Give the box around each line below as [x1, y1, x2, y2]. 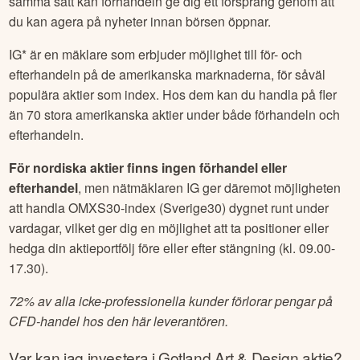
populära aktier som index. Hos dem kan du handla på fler [9, 84, 337, 104]
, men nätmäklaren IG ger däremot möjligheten [78, 178, 342, 197]
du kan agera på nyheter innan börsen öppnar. [9, 11, 272, 31]
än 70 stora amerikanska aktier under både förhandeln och [9, 104, 341, 124]
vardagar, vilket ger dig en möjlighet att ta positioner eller [9, 218, 329, 237]
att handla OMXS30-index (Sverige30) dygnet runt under [9, 198, 329, 217]
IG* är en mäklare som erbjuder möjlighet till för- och [9, 44, 303, 63]
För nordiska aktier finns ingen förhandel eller [9, 157, 288, 177]
